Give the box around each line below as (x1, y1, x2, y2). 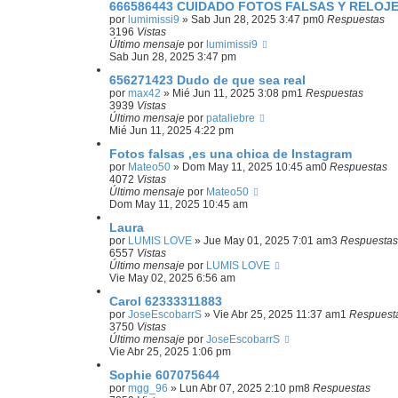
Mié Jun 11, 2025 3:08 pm (172, 87, 297, 99)
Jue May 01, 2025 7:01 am (203, 235, 331, 247)
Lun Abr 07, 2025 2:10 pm (179, 382, 304, 394)
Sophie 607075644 (109, 368, 219, 382)
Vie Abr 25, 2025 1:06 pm (109, 346, 231, 358)
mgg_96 (128, 382, 168, 394)
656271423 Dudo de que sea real (109, 73, 306, 87)
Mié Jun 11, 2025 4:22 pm (109, 124, 234, 137)
